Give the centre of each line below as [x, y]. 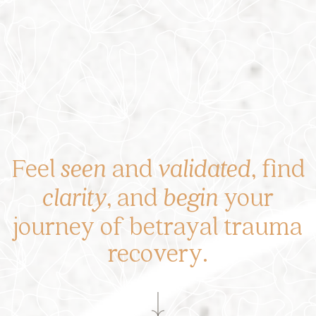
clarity [74, 196]
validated [204, 168]
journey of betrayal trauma [158, 225]
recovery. [158, 252]
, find [278, 168]
